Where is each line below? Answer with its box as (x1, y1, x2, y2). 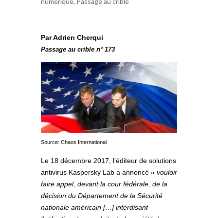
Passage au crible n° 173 (41, 45, 115, 53)
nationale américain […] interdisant (41, 203, 148, 212)
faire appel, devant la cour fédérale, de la (41, 180, 167, 188)
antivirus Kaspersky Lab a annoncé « (41, 168, 157, 177)
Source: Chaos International (41, 139, 107, 145)
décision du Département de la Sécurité (41, 192, 163, 200)
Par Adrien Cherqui (41, 33, 103, 41)
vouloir (157, 168, 177, 177)
